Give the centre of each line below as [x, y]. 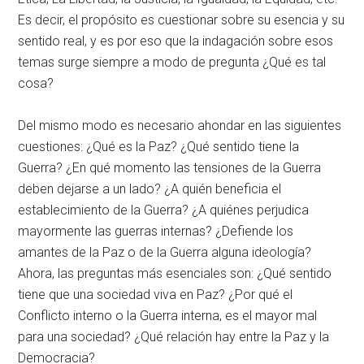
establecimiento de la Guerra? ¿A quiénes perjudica [164, 210]
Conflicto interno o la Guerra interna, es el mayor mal [168, 316]
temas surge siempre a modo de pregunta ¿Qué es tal [172, 63]
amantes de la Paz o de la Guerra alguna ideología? [165, 253]
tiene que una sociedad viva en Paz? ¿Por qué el [156, 295]
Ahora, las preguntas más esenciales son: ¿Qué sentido [175, 274]
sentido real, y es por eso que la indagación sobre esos [176, 41]
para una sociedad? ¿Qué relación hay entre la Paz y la [174, 337]
